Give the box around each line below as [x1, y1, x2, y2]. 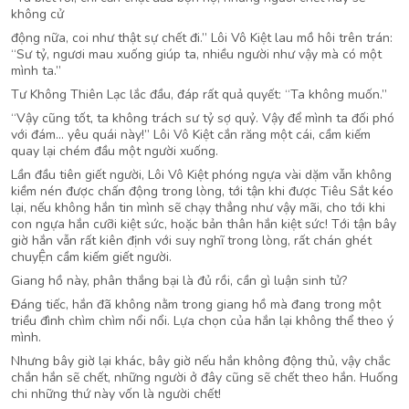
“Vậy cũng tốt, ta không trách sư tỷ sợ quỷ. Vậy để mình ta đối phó [11, 110, 394, 127]
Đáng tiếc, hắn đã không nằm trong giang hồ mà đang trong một [11, 296, 381, 313]
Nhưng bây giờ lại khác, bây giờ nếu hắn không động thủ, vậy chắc [11, 352, 391, 370]
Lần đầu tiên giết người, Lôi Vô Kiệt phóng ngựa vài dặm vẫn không [11, 166, 392, 184]
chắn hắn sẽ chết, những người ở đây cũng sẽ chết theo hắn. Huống [11, 369, 398, 386]
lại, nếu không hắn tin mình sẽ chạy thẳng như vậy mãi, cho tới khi [11, 199, 385, 216]
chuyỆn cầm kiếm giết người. [11, 248, 172, 266]
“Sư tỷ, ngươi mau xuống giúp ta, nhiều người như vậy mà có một [11, 46, 382, 63]
